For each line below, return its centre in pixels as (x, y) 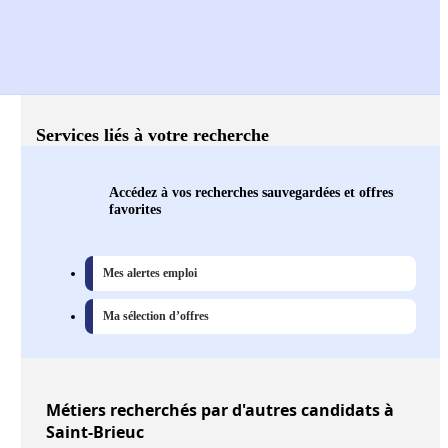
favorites (135, 209)
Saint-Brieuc (95, 432)
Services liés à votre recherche (152, 135)
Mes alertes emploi (150, 273)
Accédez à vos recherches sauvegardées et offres (251, 192)
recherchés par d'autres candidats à (250, 410)
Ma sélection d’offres (156, 316)
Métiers (76, 410)
